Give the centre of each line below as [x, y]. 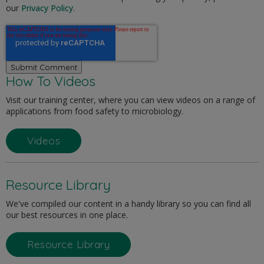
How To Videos [51, 81]
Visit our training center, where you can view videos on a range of [131, 100]
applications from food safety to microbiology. [95, 111]
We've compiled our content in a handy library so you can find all [128, 203]
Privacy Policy [47, 8]
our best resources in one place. [67, 214]
